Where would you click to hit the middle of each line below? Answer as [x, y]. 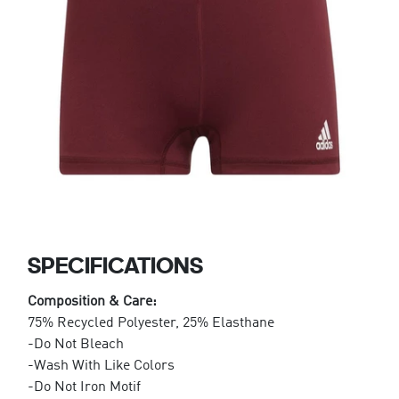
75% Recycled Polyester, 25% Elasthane [151, 323]
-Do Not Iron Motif [84, 387]
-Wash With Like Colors [101, 366]
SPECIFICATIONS [115, 265]
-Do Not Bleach [75, 344]
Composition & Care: [92, 301]
